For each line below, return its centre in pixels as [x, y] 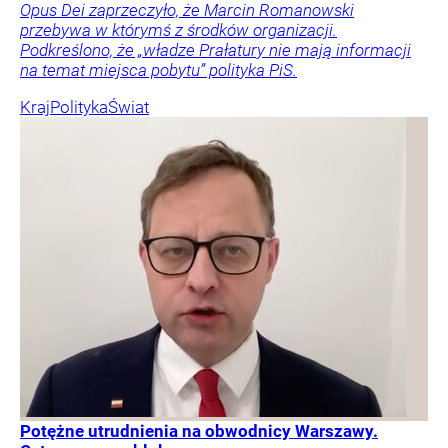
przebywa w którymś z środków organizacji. [178, 30]
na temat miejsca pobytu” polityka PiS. [158, 70]
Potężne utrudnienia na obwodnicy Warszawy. [199, 431]
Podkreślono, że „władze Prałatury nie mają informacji [215, 50]
